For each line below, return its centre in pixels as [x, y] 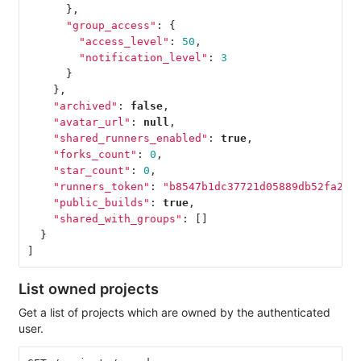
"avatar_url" [91, 122]
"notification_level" [143, 57]
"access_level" [124, 41]
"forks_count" [95, 154]
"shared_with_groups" [117, 218]
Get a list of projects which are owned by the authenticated [174, 313]
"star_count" [91, 170]
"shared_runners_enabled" [130, 138]
